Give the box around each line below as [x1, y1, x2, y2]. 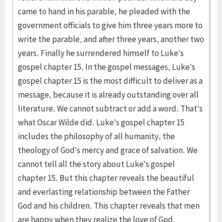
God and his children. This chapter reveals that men [18, 200, 200, 211]
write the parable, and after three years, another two [18, 34, 204, 45]
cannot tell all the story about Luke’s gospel [18, 159, 175, 169]
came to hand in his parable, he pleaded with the [18, 6, 190, 17]
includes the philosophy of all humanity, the [18, 131, 175, 142]
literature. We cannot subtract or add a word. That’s [18, 103, 203, 114]
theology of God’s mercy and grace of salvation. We [18, 145, 198, 156]
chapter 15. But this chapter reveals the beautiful [18, 172, 194, 183]
